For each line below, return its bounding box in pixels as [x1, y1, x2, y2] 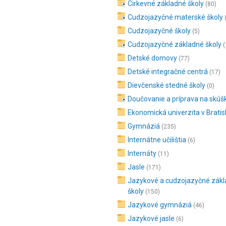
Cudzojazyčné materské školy [128, 13, 223, 21]
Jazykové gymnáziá [128, 201, 192, 209]
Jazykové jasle [128, 214, 175, 222]
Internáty [128, 149, 156, 157]
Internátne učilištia [128, 136, 186, 144]
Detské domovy [128, 54, 177, 62]
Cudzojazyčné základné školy [128, 40, 221, 48]
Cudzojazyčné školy [128, 27, 191, 35]
